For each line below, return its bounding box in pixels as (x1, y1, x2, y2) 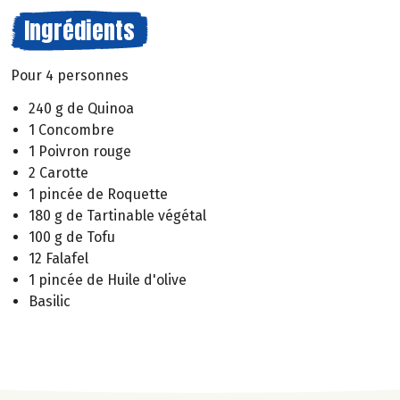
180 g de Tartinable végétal (29, 206, 206, 224)
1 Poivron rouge (29, 142, 131, 160)
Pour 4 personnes (11, 67, 129, 84)
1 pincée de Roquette (29, 185, 168, 203)
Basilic (29, 292, 71, 310)
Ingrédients (24, 12, 135, 48)
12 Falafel (29, 249, 88, 267)
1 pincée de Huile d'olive (29, 271, 187, 288)
